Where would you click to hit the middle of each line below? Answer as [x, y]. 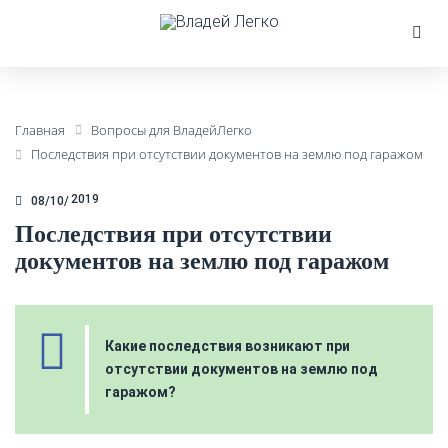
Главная [40, 130]
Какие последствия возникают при [227, 345]
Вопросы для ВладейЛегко [171, 130]
